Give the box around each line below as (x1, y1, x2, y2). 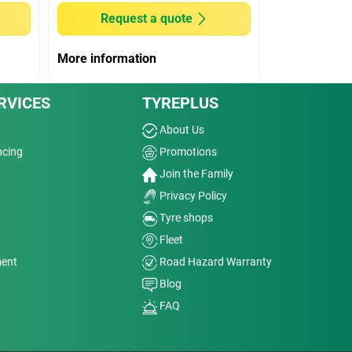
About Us (156, 123, 204, 136)
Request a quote (100, 11, 192, 26)
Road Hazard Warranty (156, 255, 272, 268)
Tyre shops (156, 211, 213, 224)
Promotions (156, 145, 217, 158)
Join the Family (156, 167, 233, 180)
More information (57, 51, 157, 66)
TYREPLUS (141, 93, 218, 112)
